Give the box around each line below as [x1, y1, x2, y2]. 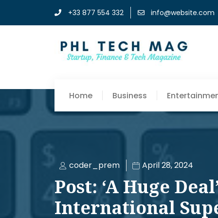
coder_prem [69, 160, 120, 171]
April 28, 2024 [142, 160, 193, 171]
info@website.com [151, 8, 215, 18]
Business [112, 90, 147, 101]
